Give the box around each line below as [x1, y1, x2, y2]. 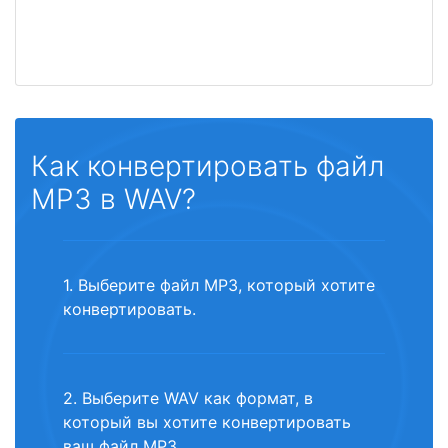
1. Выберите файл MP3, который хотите [63, 275, 375, 296]
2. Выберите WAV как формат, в [63, 388, 313, 409]
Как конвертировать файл [31, 149, 384, 184]
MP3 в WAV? [31, 182, 196, 217]
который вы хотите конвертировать [63, 412, 351, 433]
